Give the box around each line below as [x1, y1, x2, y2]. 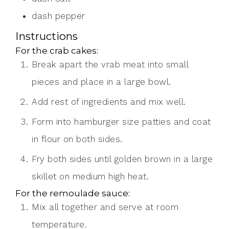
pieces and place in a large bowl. [32, 77, 171, 87]
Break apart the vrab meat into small [32, 59, 38, 70]
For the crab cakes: [15, 45, 98, 56]
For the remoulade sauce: [15, 188, 130, 199]
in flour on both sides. [32, 134, 123, 145]
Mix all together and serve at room [32, 202, 40, 213]
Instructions [15, 30, 78, 43]
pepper [55, 11, 85, 21]
